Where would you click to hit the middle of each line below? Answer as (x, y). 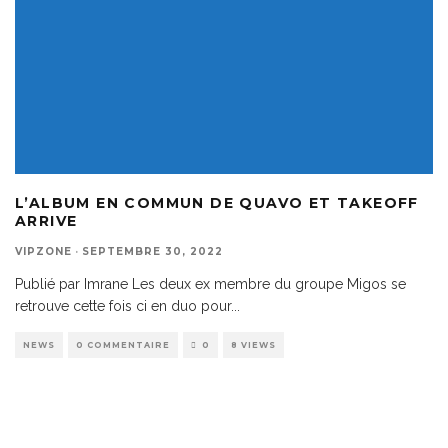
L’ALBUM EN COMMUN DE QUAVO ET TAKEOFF (217, 202)
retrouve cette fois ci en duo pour (123, 305)
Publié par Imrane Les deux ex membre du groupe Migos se (210, 283)
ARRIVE (46, 220)
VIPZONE (43, 251)
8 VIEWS (253, 344)
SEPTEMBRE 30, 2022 (152, 251)
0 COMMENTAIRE (123, 344)
